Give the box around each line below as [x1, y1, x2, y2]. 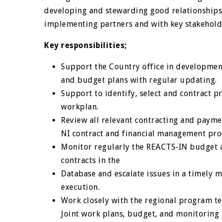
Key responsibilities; [44, 41, 127, 50]
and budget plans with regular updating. [61, 75, 217, 85]
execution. [61, 182, 100, 192]
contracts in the [61, 156, 120, 165]
